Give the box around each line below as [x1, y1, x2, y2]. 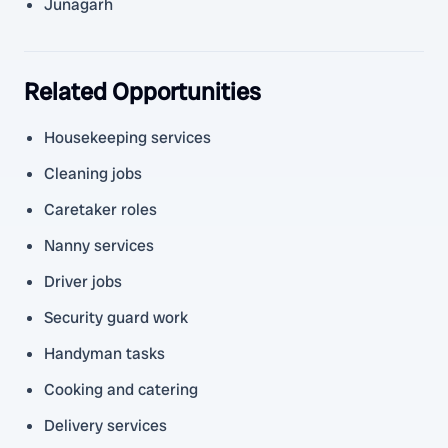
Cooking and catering [44, 379, 198, 400]
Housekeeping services [44, 127, 211, 148]
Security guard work [44, 307, 188, 328]
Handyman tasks [44, 343, 165, 364]
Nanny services [44, 235, 154, 256]
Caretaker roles [44, 199, 157, 220]
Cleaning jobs [44, 163, 142, 184]
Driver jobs [44, 271, 122, 292]
